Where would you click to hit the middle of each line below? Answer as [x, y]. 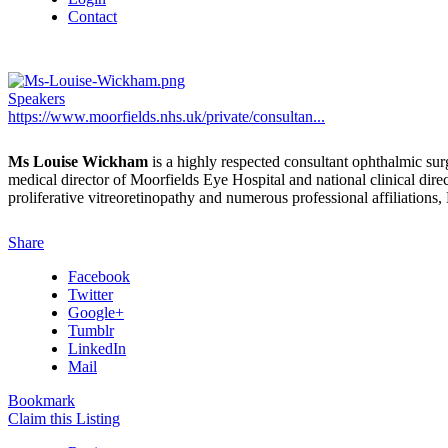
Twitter [90, 294]
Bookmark [41, 400]
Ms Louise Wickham [78, 161]
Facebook [99, 276]
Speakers [36, 98]
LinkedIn [97, 348]
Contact [92, 16]
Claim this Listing [64, 418]
